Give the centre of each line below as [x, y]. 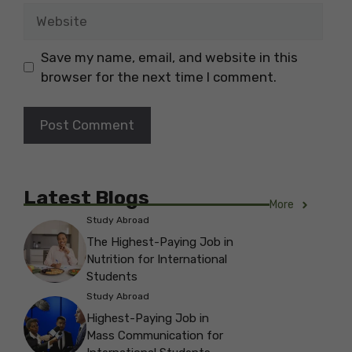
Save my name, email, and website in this [169, 57]
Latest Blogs [86, 198]
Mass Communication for [155, 336]
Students [112, 277]
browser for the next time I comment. [158, 77]
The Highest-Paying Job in [160, 242]
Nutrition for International [157, 260]
